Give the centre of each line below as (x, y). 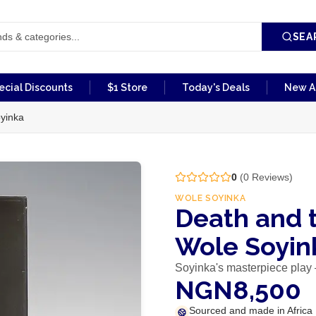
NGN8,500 (238, 290)
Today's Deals (216, 87)
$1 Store (127, 87)
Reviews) (271, 177)
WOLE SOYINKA (210, 198)
